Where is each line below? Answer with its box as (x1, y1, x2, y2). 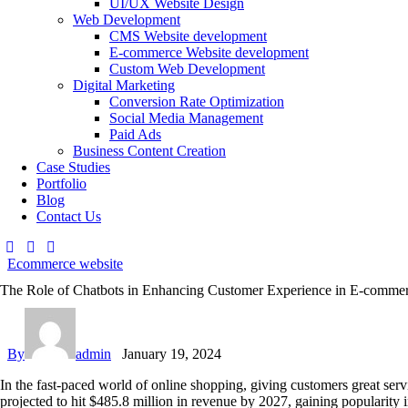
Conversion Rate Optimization (109, 93, 284, 109)
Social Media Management (109, 109, 263, 126)
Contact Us (36, 208, 101, 224)
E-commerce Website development (109, 44, 309, 60)
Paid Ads (109, 126, 161, 142)
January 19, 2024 (122, 346, 221, 362)
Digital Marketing (73, 76, 175, 93)
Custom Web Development (109, 60, 265, 76)
